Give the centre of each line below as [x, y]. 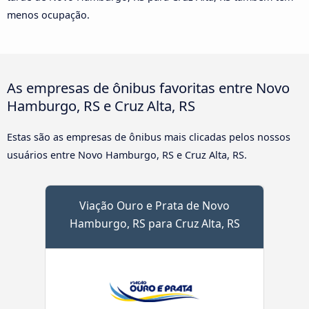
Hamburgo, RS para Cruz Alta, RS [154, 224]
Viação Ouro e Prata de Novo [154, 206]
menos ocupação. [48, 15]
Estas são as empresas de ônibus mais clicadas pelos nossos [149, 137]
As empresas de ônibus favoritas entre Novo [148, 88]
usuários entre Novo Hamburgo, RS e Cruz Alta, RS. [127, 155]
